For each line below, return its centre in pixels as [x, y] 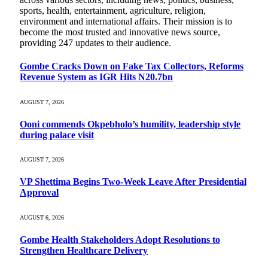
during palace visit [57, 135]
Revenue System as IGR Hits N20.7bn [96, 77]
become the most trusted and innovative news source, [120, 32]
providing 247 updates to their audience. [95, 43]
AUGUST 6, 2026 [42, 217]
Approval [39, 193]
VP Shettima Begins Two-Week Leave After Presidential [133, 182]
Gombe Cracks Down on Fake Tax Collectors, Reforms [132, 66]
